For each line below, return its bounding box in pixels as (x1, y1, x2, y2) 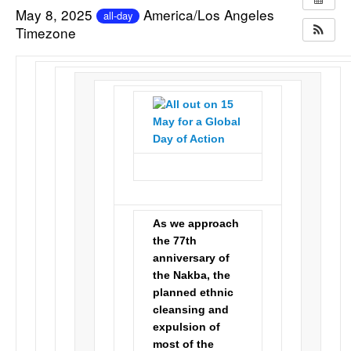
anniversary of (153, 252, 230, 265)
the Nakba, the (153, 270, 231, 282)
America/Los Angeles (143, 4, 275, 24)
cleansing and (153, 304, 230, 317)
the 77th (153, 235, 197, 248)
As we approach (153, 218, 240, 230)
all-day (103, 8, 133, 24)
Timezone (16, 23, 77, 43)
